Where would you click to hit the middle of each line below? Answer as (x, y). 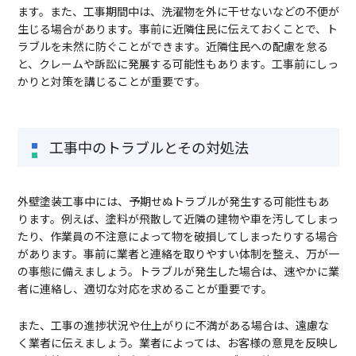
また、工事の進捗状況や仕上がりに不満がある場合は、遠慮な (173, 325)
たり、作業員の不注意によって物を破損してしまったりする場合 (177, 236)
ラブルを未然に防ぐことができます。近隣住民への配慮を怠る (172, 46)
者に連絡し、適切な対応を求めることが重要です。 (145, 289)
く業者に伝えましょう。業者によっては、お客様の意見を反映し (178, 343)
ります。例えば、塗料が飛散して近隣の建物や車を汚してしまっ (178, 219)
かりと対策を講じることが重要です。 (111, 81)
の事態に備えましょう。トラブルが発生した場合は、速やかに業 (178, 271)
